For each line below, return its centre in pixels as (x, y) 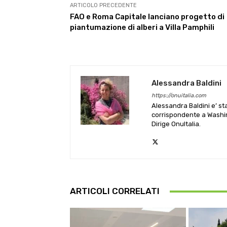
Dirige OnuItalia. (176, 124)
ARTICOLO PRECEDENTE (103, 5)
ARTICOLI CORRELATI (115, 191)
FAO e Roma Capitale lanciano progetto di (147, 17)
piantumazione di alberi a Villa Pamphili (142, 27)
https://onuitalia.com (179, 96)
